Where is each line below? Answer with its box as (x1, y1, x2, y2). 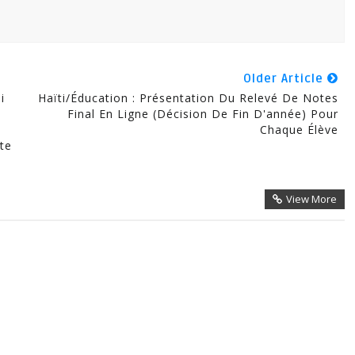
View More (285, 192, 337, 207)
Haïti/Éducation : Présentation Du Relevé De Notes (37, 90, 338, 106)
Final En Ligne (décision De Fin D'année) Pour (67, 106, 338, 122)
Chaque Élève (259, 122, 338, 138)
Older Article (242, 71, 327, 86)
